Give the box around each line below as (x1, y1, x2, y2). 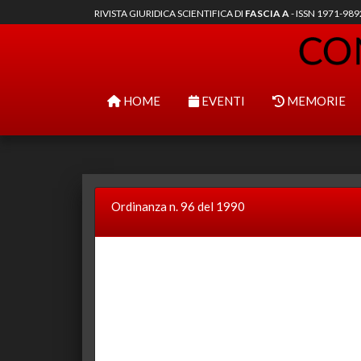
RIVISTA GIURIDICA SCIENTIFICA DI (94, 7, 245, 19)
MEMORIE (284, 93, 346, 108)
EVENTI (198, 93, 245, 108)
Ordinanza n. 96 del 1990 (111, 199, 245, 214)
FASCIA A (245, 7, 289, 19)
